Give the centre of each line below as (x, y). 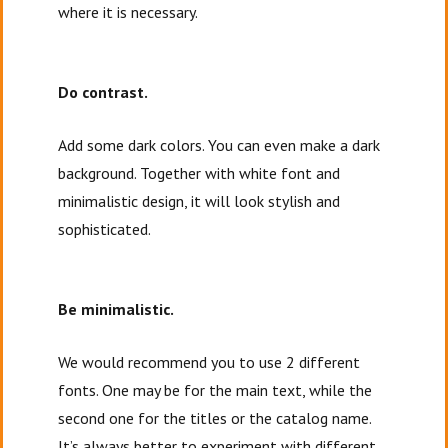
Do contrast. (105, 91)
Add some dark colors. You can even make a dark (219, 144)
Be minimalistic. (116, 308)
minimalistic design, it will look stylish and (199, 200)
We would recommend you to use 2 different (209, 361)
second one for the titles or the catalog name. (215, 417)
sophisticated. (105, 228)
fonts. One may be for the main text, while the (215, 389)
